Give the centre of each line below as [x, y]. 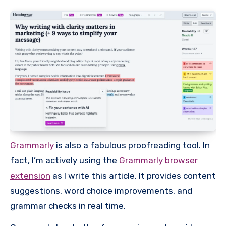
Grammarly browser [158, 161]
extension [30, 176]
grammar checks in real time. [68, 206]
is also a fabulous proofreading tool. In [132, 146]
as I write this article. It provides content [133, 176]
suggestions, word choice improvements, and [101, 191]
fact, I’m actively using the [65, 161]
